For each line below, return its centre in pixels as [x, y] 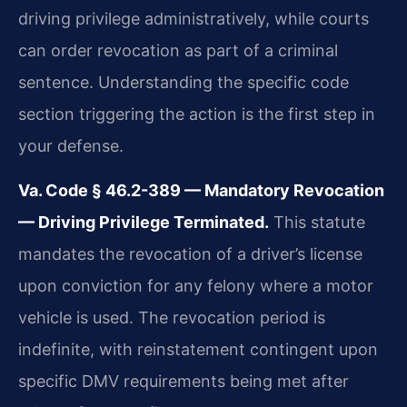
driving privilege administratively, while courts [194, 18]
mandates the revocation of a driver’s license [190, 254]
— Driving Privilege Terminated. [144, 223]
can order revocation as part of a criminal [178, 50]
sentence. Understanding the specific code [184, 82]
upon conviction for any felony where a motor [196, 286]
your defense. [71, 145]
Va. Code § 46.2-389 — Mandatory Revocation [201, 191]
